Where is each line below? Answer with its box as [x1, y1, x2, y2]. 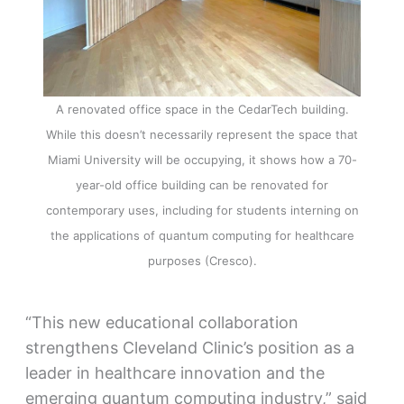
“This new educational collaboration [24, 312, 298, 332]
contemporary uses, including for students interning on [45, 203, 359, 218]
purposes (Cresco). [147, 253, 257, 269]
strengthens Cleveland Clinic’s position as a [24, 337, 354, 357]
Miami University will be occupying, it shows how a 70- [47, 152, 357, 168]
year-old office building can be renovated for [76, 178, 328, 193]
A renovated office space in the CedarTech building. [55, 102, 349, 117]
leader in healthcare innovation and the [24, 363, 325, 382]
